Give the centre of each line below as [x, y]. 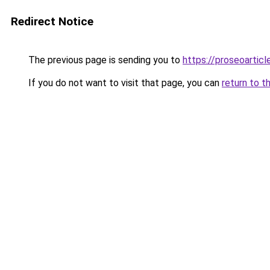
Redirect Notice [52, 21]
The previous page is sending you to [104, 60]
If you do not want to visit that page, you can [124, 83]
